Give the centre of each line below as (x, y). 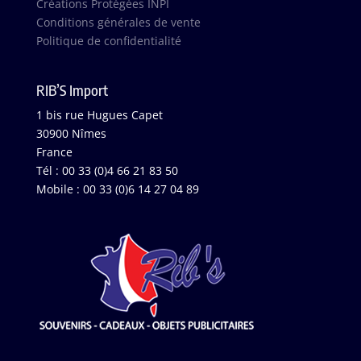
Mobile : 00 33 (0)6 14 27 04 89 (117, 189)
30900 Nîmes (71, 134)
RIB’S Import (72, 90)
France (54, 152)
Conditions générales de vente (118, 22)
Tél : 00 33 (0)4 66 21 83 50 (107, 171)
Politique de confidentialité (108, 40)
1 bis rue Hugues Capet (99, 115)
